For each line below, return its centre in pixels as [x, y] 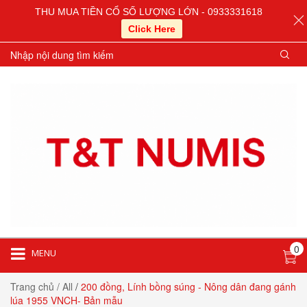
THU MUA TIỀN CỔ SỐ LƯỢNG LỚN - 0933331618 [148, 12]
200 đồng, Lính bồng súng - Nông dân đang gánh [188, 286]
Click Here [152, 29]
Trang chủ [32, 286]
